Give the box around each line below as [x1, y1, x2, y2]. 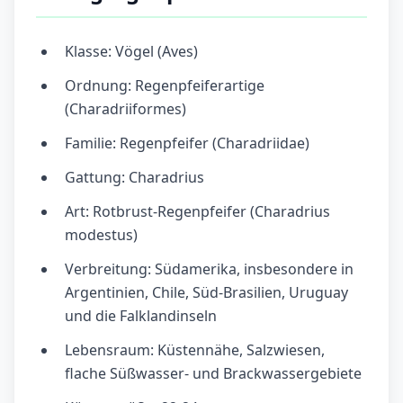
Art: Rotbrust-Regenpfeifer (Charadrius [65, 201, 330, 222]
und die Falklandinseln [65, 306, 217, 327]
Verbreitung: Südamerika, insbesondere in [65, 259, 354, 280]
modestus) [65, 225, 138, 246]
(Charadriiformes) [65, 99, 186, 120]
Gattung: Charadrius [65, 167, 204, 188]
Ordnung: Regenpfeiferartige [65, 76, 264, 96]
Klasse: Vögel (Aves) [65, 41, 198, 62]
